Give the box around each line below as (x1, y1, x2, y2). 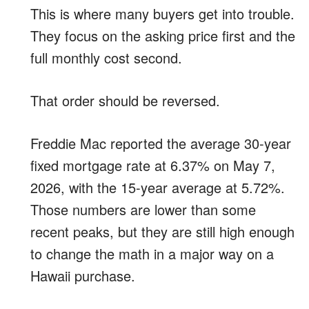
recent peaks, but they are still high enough (30, 221, 295, 241)
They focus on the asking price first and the (30, 25, 295, 46)
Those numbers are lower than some (30, 199, 256, 219)
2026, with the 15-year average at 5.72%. (30, 177, 285, 197)
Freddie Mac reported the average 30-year (30, 132, 291, 153)
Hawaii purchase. (30, 265, 135, 286)
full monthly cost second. (30, 47, 182, 68)
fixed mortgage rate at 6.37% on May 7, (30, 154, 275, 175)
